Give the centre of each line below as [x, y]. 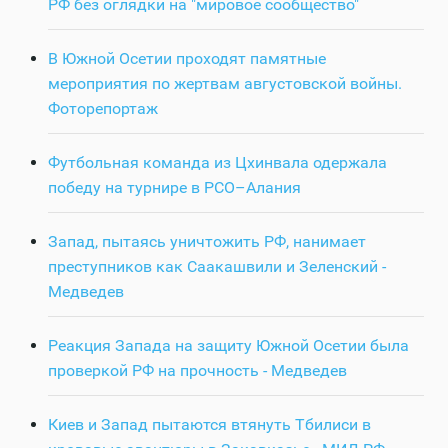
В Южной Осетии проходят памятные [187, 59]
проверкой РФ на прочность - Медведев [197, 371]
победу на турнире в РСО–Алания [174, 188]
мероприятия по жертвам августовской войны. [225, 84]
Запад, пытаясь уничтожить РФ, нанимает [207, 242]
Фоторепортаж [103, 109]
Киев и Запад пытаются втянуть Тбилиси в [209, 425]
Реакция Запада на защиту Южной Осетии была [228, 346]
